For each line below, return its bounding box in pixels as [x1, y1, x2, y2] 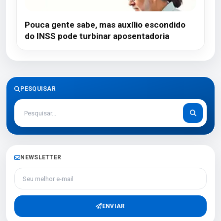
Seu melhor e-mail [14, 168, 76, 178]
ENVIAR [102, 202, 125, 210]
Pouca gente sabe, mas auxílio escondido [25, 20, 185, 30]
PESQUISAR [20, 85, 56, 92]
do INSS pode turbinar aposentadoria [25, 31, 169, 41]
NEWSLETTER [20, 154, 62, 161]
